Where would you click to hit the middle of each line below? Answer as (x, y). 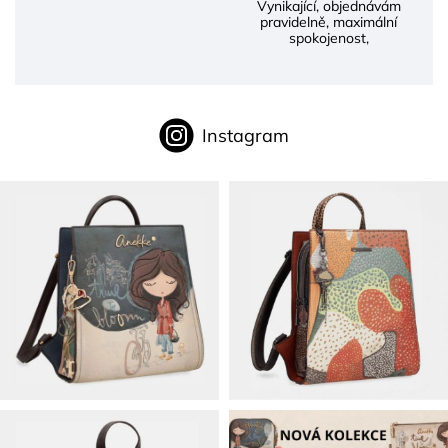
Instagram (245, 136)
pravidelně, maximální (328, 22)
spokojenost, (328, 38)
